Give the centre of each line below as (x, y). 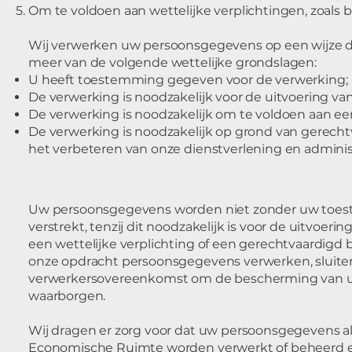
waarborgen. (67, 296)
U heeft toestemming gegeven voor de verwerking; (188, 80)
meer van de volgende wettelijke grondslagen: (172, 62)
